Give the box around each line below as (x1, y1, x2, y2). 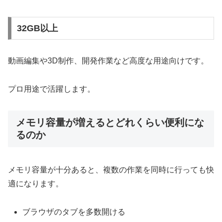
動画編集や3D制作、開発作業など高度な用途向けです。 (8, 56, 209, 65)
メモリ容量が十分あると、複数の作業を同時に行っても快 (8, 166, 214, 174)
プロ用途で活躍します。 (8, 84, 95, 93)
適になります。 (8, 179, 63, 188)
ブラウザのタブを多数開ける (22, 207, 126, 216)
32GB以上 (16, 23, 58, 34)
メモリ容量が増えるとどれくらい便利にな (16, 116, 204, 128)
